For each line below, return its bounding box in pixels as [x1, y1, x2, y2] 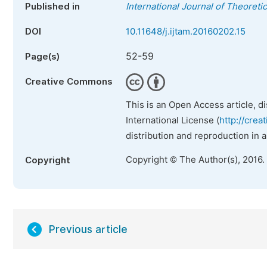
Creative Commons [25, 76, 113, 87]
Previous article [49, 223, 128, 235]
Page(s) [25, 51, 60, 62]
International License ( [126, 115, 219, 126]
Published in [25, 1, 80, 12]
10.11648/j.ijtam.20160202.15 [126, 26, 246, 37]
